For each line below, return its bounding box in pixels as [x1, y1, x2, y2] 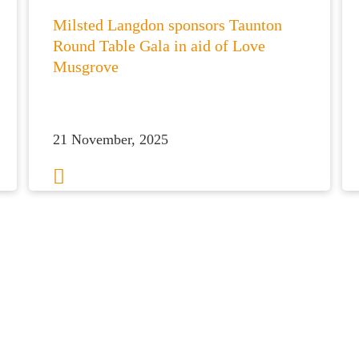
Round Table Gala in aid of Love [52, 37, 265, 54]
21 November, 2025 [52, 131, 168, 147]
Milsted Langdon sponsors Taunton [52, 16, 282, 34]
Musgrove [52, 58, 119, 75]
